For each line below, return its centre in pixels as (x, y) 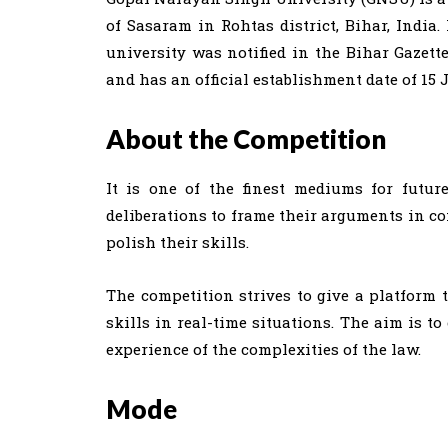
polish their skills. (177, 242)
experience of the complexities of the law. (263, 349)
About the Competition (246, 139)
